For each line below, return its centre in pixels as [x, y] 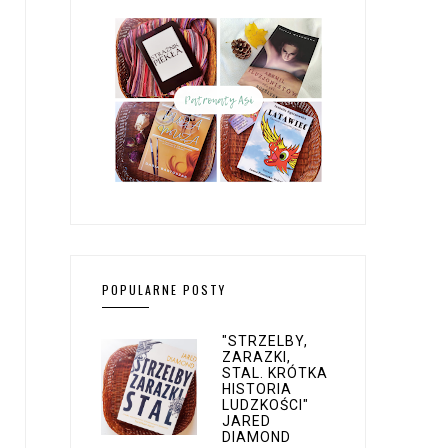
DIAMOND [257, 436]
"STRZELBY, [265, 340]
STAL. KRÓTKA [275, 372]
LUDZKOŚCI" [266, 404]
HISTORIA [257, 388]
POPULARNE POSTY [164, 289]
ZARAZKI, [257, 356]
